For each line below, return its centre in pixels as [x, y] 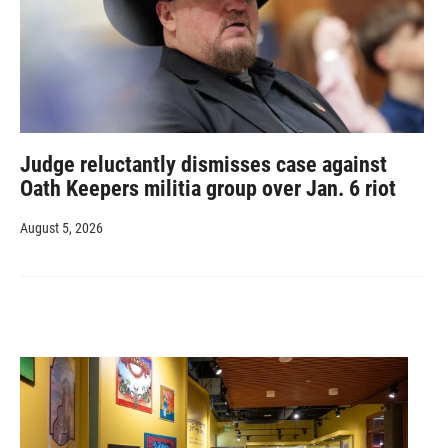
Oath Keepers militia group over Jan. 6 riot [208, 188]
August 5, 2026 [61, 227]
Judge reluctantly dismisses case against [203, 164]
